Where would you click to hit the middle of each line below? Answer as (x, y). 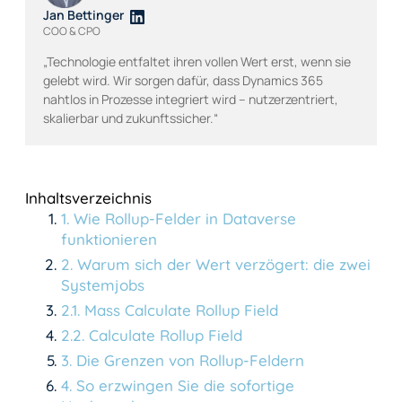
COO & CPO (72, 31)
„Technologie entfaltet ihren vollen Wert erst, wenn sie (197, 61)
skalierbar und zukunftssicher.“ (131, 118)
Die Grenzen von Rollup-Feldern (190, 360)
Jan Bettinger (83, 15)
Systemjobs (103, 284)
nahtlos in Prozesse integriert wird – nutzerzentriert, (191, 99)
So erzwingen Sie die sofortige (185, 385)
